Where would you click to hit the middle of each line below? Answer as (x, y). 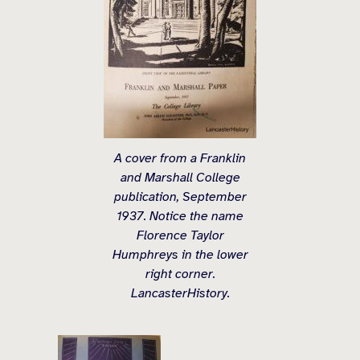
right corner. (180, 274)
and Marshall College (180, 177)
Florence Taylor (180, 235)
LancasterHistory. (180, 293)
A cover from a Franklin (180, 158)
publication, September (180, 196)
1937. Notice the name (180, 216)
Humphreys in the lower (180, 254)
